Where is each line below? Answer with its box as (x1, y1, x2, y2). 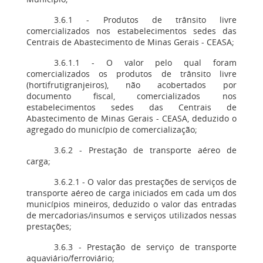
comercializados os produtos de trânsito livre (26, 68, 237, 79)
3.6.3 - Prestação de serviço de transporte (54, 241, 237, 252)
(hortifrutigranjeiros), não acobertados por (26, 79, 237, 90)
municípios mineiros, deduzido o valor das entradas (26, 198, 237, 210)
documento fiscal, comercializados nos (26, 90, 237, 102)
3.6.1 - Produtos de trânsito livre (54, 14, 237, 25)
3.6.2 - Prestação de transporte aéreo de (54, 144, 237, 156)
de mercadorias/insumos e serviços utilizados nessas (26, 210, 237, 221)
